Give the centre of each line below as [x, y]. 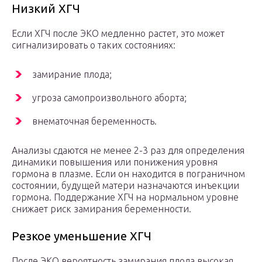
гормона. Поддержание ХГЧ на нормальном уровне [125, 197]
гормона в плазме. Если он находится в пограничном [128, 174]
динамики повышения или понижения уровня [115, 162]
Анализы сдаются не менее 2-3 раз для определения [128, 151]
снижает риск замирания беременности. [101, 209]
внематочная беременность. [94, 121]
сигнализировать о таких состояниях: [94, 45]
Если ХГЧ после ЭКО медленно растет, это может [118, 34]
